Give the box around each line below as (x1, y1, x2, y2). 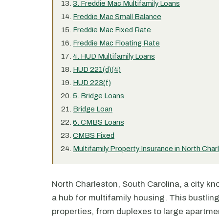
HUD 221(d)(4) (73, 66, 121, 73)
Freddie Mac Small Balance (73, 13, 161, 21)
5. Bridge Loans (73, 92, 124, 100)
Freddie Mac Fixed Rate (73, 26, 151, 34)
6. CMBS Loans (73, 118, 124, 126)
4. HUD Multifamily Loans (73, 52, 155, 60)
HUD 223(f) (73, 79, 111, 87)
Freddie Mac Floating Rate (73, 39, 160, 47)
